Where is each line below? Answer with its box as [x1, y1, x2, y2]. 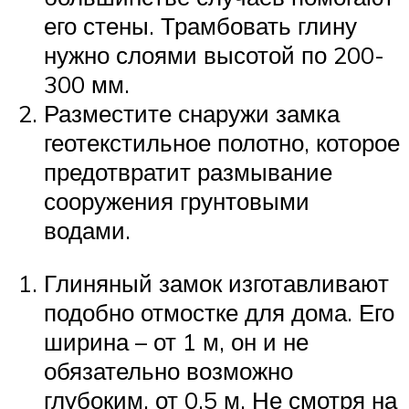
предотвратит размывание [44, 156, 332, 186]
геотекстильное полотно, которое [44, 127, 400, 157]
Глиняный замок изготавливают [44, 267, 389, 298]
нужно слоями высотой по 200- [44, 39, 384, 69]
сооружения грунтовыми [44, 185, 309, 215]
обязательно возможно [44, 355, 293, 385]
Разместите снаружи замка [44, 98, 340, 128]
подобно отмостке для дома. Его [44, 297, 394, 327]
